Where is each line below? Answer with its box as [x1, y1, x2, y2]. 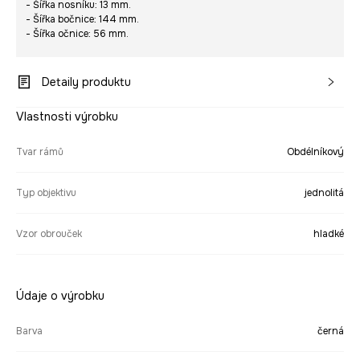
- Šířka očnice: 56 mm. [26, 27, 129, 41]
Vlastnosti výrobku [16, 109, 118, 125]
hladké [313, 227, 344, 241]
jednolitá [305, 186, 344, 200]
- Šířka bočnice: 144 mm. [26, 13, 139, 27]
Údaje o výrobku [16, 288, 104, 304]
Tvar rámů [16, 145, 63, 159]
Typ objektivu [16, 186, 76, 200]
